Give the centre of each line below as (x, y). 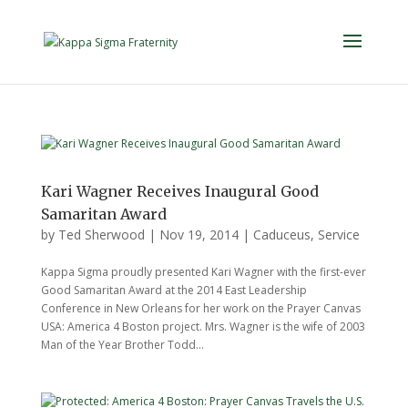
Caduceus (281, 235)
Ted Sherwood (101, 235)
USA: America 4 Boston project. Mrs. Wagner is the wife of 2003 (203, 326)
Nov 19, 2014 (199, 235)
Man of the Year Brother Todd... (122, 345)
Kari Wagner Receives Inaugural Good (179, 191)
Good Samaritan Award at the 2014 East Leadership (173, 290)
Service (338, 235)
